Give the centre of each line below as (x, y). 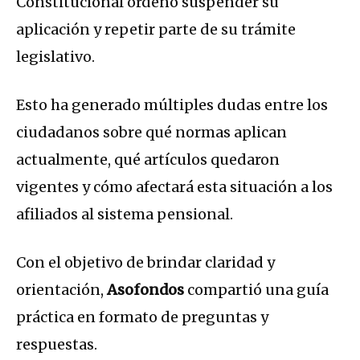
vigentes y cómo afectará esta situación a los (174, 186)
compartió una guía (256, 289)
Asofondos (145, 289)
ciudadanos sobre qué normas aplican (151, 132)
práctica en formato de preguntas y (142, 317)
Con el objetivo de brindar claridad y (145, 262)
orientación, (61, 289)
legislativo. (55, 56)
